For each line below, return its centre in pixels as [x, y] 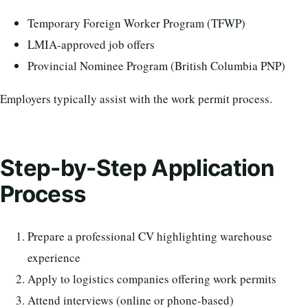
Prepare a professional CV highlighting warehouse [150, 236]
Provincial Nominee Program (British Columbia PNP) [156, 65]
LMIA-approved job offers [91, 44]
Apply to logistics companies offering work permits [152, 279]
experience [54, 258]
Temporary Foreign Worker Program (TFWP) [136, 23]
